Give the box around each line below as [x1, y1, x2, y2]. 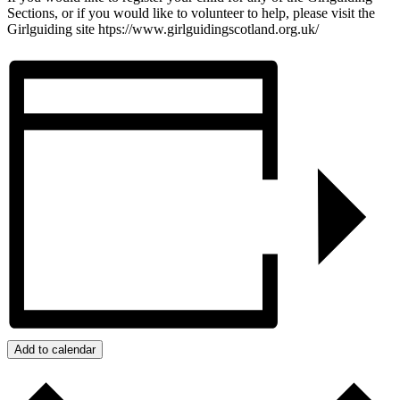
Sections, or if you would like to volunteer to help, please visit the [7, 4, 375, 21]
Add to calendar [14, 343, 96, 357]
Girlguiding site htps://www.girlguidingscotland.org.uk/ [7, 21, 319, 37]
